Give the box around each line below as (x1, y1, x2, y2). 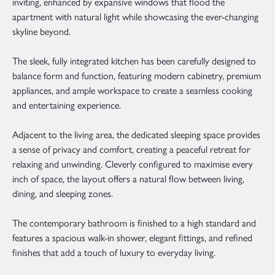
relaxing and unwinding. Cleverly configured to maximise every (12, 157, 253, 171)
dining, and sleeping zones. (12, 186, 113, 201)
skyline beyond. (12, 24, 71, 39)
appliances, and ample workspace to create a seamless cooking (12, 83, 252, 98)
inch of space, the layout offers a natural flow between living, (12, 171, 244, 186)
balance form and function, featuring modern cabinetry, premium (12, 68, 261, 83)
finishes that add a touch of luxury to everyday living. (12, 245, 215, 260)
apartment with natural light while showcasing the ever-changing (12, 9, 258, 24)
